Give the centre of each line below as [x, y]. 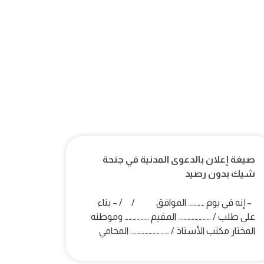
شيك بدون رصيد [220, 174]
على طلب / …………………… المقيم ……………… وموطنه [173, 217]
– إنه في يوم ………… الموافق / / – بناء [177, 203]
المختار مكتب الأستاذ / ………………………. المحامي [176, 231]
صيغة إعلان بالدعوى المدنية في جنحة [179, 160]
